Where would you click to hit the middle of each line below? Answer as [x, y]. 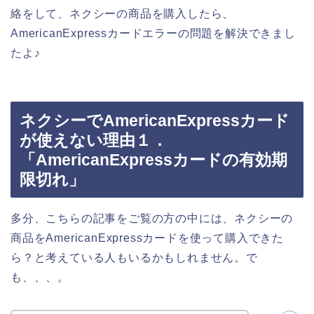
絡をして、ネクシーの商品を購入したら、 [123, 14]
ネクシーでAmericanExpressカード [155, 120]
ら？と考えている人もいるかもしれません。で [134, 257]
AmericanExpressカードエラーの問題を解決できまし [153, 34]
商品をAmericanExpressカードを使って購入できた [147, 238]
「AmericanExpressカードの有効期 [153, 159]
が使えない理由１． [94, 140]
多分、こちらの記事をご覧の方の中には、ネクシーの [152, 218]
